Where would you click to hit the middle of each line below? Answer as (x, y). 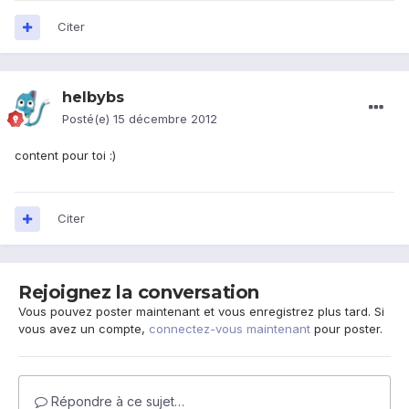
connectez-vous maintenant (230, 329)
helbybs (93, 98)
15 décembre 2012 (165, 119)
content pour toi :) (65, 156)
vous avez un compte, (84, 329)
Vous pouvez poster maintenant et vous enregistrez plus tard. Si (201, 312)
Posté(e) (88, 119)
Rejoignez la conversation (139, 293)
